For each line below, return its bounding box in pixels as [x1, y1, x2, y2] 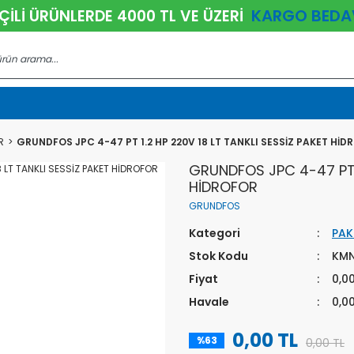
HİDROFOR [189, 177, 258, 197]
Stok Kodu [189, 248, 248, 264]
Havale [189, 294, 229, 310]
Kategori [189, 225, 240, 241]
